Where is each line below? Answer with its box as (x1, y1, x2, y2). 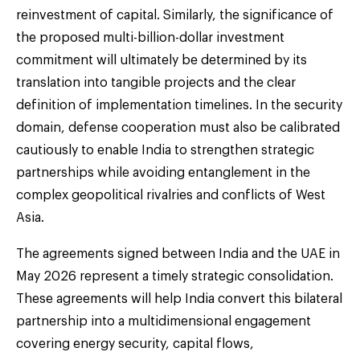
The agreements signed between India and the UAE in (16, 247, 340, 260)
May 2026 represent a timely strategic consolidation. (16, 269, 333, 283)
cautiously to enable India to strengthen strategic (16, 143, 314, 157)
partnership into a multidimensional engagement (16, 314, 311, 328)
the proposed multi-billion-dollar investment (16, 31, 284, 44)
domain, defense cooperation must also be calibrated (16, 121, 340, 134)
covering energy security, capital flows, (16, 337, 254, 350)
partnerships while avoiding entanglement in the (16, 166, 310, 179)
